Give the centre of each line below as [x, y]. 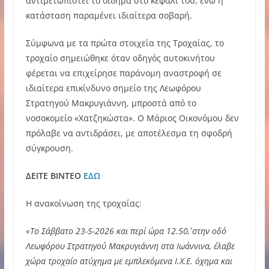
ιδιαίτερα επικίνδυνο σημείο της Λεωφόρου [113, 88]
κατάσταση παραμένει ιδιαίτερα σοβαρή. [109, 15]
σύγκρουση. [49, 148]
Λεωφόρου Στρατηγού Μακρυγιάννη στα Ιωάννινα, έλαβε [130, 246]
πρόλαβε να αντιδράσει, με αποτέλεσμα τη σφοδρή [129, 133]
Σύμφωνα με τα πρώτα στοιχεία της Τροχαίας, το [125, 43]
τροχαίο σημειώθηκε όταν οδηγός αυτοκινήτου [120, 58]
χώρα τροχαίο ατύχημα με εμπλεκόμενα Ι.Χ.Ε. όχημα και [129, 261]
